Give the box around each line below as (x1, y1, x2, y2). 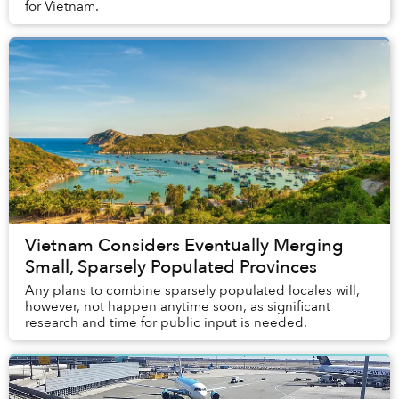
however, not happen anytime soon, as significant (25, 297, 330, 316)
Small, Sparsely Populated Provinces (25, 255, 317, 280)
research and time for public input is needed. (25, 313, 311, 332)
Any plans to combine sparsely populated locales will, (25, 281, 360, 300)
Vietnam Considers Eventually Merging (25, 233, 344, 258)
